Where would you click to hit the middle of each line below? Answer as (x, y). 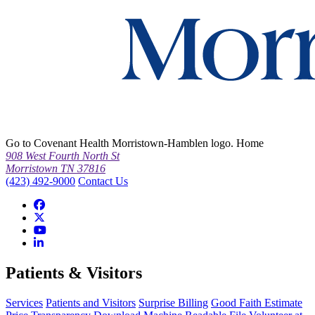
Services (24, 303)
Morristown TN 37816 (56, 169)
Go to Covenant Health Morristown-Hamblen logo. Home (135, 143)
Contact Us (103, 181)
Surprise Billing (173, 303)
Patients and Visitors (91, 303)
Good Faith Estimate (257, 303)
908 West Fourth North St (63, 156)
